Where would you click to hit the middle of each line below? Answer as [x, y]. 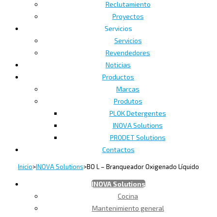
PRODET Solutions [138, 137]
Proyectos [128, 16]
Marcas [128, 89]
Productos [118, 77]
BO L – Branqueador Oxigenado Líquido [143, 166]
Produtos [128, 101]
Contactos [118, 149]
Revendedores [128, 52]
